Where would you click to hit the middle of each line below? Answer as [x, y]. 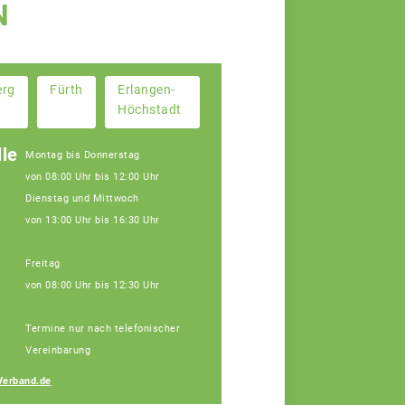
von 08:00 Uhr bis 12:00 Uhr [93, 177]
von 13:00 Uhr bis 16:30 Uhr [93, 221]
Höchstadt [150, 109]
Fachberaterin [292, 338]
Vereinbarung [58, 351]
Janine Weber [297, 318]
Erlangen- [146, 89]
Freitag [43, 264]
